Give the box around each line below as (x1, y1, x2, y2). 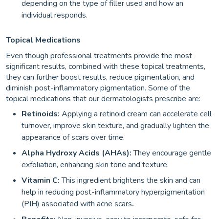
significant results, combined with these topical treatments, (6, 61, 205, 72)
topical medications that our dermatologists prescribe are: (6, 93, 200, 104)
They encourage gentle (133, 147, 211, 158)
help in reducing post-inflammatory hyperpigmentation (22, 186, 205, 197)
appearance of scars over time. (22, 131, 125, 143)
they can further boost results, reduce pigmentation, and (6, 71, 195, 83)
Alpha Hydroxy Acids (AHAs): (22, 147, 133, 158)
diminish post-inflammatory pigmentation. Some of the (6, 82, 190, 93)
